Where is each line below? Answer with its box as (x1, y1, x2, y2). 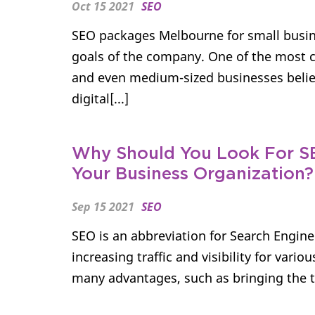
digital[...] (72, 90, 129, 107)
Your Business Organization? (72, 166, 314, 183)
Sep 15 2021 (72, 199, 134, 214)
